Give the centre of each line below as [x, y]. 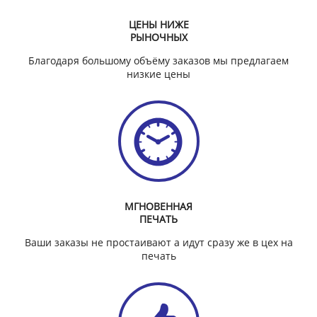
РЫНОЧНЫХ [158, 38]
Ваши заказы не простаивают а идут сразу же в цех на [158, 243]
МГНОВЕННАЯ [158, 207]
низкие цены [158, 74]
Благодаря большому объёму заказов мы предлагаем [158, 61]
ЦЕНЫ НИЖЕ [158, 25]
